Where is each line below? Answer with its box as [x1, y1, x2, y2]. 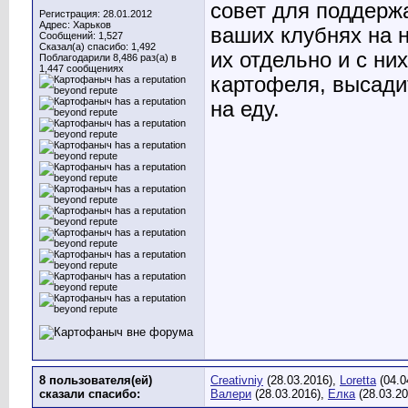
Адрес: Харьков [39, 19, 111, 30]
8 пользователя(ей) [39, 373, 152, 387]
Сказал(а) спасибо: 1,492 [39, 41, 156, 52]
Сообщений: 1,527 [39, 30, 123, 41]
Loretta [340, 373, 376, 387]
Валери [210, 387, 251, 401]
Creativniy [210, 373, 263, 387]
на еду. [210, 97, 280, 122]
